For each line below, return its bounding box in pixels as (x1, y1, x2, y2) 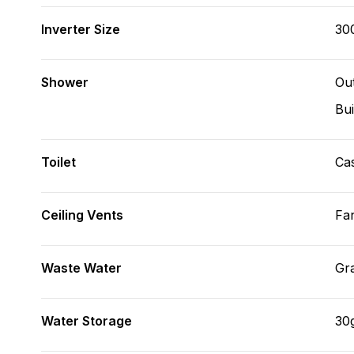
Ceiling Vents (41, 207, 123, 223)
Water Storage (41, 313, 132, 329)
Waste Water (41, 260, 122, 276)
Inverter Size (41, 21, 120, 37)
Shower (41, 74, 88, 90)
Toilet (41, 154, 76, 170)
